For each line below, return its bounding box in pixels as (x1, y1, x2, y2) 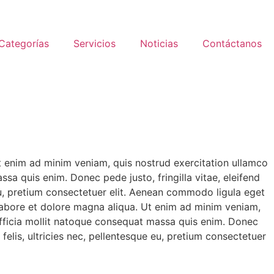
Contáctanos (202, 37, 262, 50)
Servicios (73, 37, 116, 50)
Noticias (140, 37, 178, 50)
